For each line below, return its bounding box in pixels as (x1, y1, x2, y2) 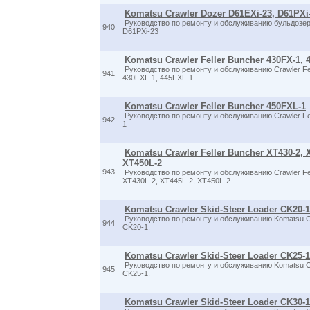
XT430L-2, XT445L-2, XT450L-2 (122, 176, 230, 185)
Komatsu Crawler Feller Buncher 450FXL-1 (125, 101, 306, 111)
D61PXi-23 (122, 27, 158, 35)
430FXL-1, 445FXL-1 (122, 73, 193, 82)
